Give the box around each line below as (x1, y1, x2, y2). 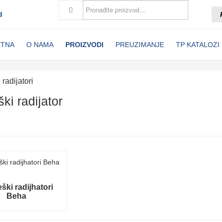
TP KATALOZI (176, 41, 220, 49)
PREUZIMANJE (115, 41, 164, 49)
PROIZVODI (65, 41, 104, 49)
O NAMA (26, 41, 54, 49)
